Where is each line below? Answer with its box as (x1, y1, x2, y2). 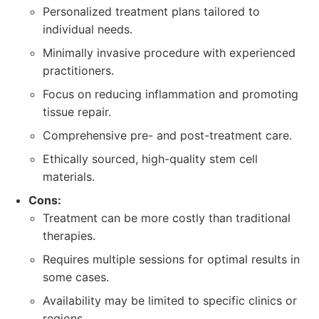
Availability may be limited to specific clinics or (43, 293, 297, 308)
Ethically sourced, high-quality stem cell (43, 152, 258, 166)
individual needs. (43, 22, 132, 36)
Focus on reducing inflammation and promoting (43, 87, 298, 101)
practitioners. (43, 63, 114, 78)
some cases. (43, 270, 109, 284)
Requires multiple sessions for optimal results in (43, 252, 300, 266)
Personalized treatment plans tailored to (43, 4, 260, 19)
